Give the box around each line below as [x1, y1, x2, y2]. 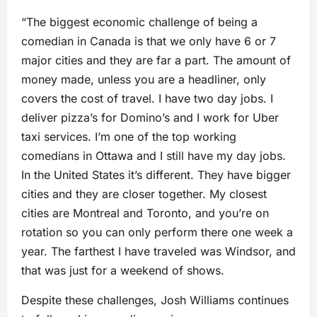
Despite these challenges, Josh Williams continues [21, 293, 289, 308]
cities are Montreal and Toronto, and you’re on [21, 206, 269, 221]
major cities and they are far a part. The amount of [21, 53, 291, 68]
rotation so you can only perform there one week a [21, 225, 293, 240]
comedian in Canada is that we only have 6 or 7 [21, 34, 276, 49]
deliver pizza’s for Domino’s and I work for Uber [21, 110, 279, 125]
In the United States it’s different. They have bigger [21, 168, 291, 183]
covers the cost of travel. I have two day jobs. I [21, 91, 273, 106]
